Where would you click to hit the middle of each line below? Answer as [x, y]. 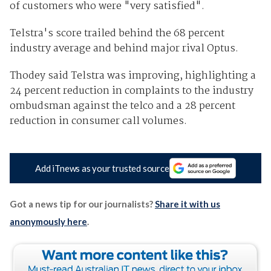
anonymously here [48, 222]
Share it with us [187, 204]
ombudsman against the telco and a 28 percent [122, 106]
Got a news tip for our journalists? [82, 204]
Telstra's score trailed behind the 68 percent [117, 33]
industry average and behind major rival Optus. [124, 48]
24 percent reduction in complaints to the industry [131, 91]
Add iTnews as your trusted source [102, 168]
